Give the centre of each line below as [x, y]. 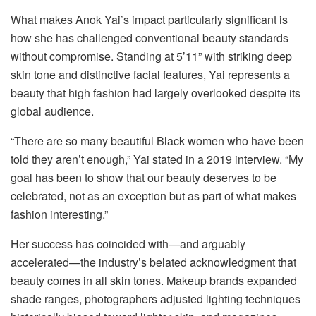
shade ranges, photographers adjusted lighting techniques [156, 298]
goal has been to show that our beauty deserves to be [144, 177]
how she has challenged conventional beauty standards [150, 37]
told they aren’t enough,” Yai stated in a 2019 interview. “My [157, 159]
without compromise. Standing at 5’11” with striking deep [151, 56]
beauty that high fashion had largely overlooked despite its [156, 92]
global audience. [52, 111]
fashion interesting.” [59, 214]
